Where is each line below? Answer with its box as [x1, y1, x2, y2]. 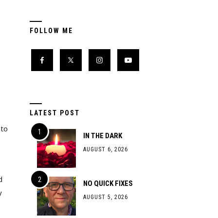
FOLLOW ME [30, 27, 73, 35]
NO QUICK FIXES [83, 179, 133, 188]
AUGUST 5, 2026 [83, 194, 128, 200]
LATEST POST [30, 109, 80, 117]
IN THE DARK [83, 131, 122, 140]
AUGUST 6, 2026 [83, 146, 128, 153]
